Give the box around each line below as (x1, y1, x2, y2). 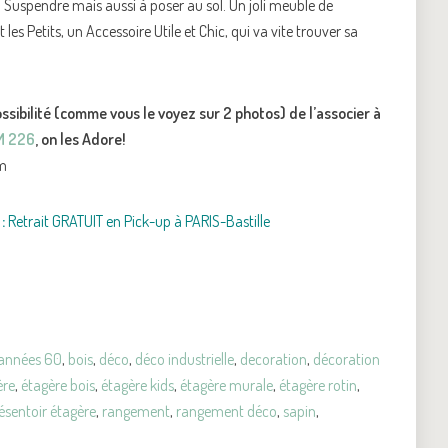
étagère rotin (279, 374, 357, 395)
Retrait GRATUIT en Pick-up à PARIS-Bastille (5, 210, 270, 231)
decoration (240, 348, 307, 369)
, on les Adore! (35, 128, 126, 149)
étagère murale (180, 374, 273, 395)
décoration (313, 348, 380, 369)
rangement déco (176, 400, 277, 421)
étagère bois (21, 374, 95, 395)
